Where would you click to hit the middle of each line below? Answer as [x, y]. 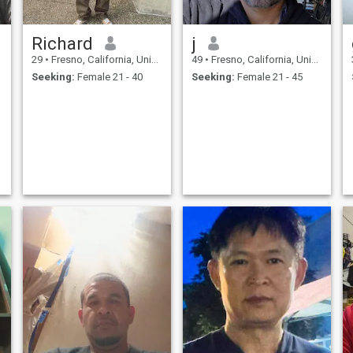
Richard [62, 43]
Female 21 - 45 [268, 77]
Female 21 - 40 [108, 77]
